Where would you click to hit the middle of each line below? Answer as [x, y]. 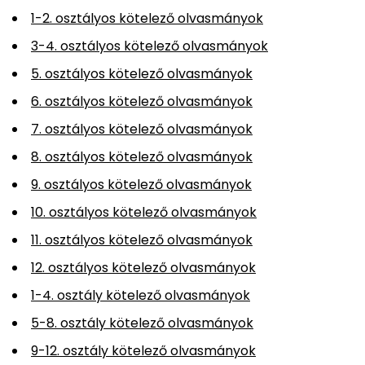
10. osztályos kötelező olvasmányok [144, 212]
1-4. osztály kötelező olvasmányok [141, 295]
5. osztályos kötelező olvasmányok [142, 73]
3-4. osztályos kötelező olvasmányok [150, 46]
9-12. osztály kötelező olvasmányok [143, 350]
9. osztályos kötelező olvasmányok [141, 184]
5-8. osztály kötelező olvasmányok [142, 323]
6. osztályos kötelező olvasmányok [142, 101]
